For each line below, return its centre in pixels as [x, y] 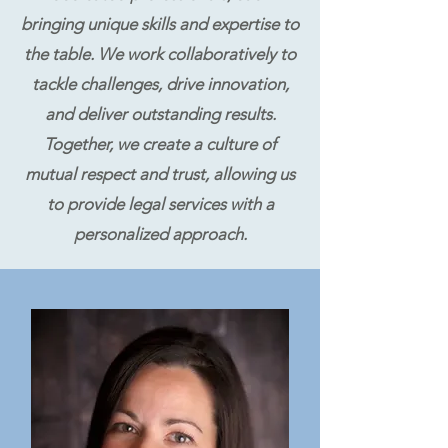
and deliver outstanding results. [160, 114]
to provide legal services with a [160, 204]
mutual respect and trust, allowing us [160, 174]
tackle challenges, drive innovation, [160, 84]
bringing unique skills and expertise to [160, 24]
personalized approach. [160, 234]
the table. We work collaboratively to [160, 54]
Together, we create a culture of [160, 144]
